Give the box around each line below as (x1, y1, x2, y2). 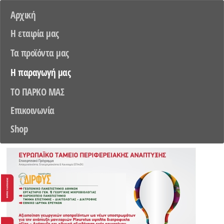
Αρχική (10, 8, 35, 21)
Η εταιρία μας (10, 26, 59, 40)
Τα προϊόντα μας (10, 46, 69, 59)
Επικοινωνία (10, 103, 54, 117)
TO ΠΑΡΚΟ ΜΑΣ (10, 85, 64, 98)
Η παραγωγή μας (10, 65, 70, 79)
